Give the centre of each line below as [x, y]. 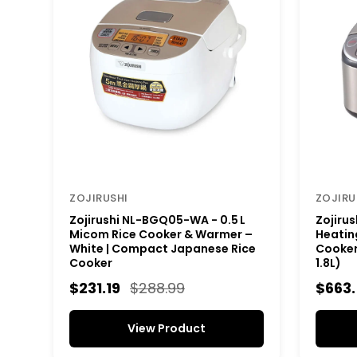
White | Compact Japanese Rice [163, 248]
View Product [166, 328]
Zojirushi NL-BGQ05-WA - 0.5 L [157, 220]
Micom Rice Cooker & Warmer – [161, 234]
